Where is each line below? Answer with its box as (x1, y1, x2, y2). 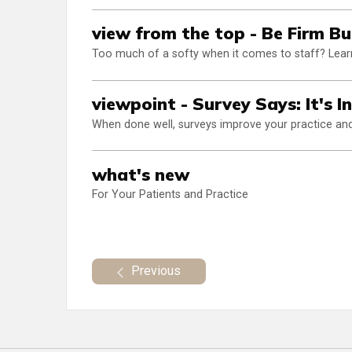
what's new (92, 163, 189, 185)
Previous (131, 262, 181, 278)
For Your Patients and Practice (92, 188, 248, 202)
